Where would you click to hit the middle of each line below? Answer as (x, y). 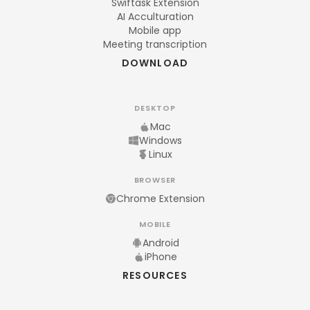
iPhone (161, 257)
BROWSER (155, 180)
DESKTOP (155, 108)
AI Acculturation (155, 17)
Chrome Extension (161, 199)
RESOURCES (155, 275)
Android (161, 243)
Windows (161, 140)
